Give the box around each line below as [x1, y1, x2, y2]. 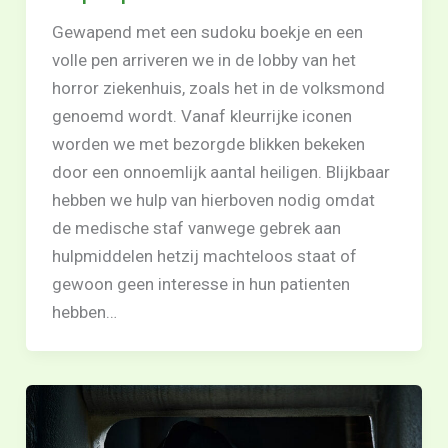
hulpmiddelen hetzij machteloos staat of [51, 245, 357, 266]
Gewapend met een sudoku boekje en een [51, 21, 363, 42]
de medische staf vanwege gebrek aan [51, 217, 341, 238]
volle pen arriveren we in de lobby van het [51, 49, 356, 70]
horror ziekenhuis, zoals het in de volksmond [51, 77, 385, 98]
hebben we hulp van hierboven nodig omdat [51, 189, 375, 210]
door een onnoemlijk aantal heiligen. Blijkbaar [51, 161, 390, 182]
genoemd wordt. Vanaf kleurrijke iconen [51, 105, 352, 126]
